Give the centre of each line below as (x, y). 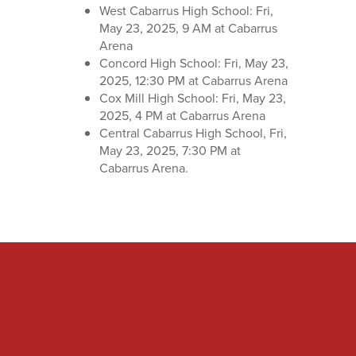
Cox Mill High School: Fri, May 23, (192, 98)
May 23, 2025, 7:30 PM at (170, 150)
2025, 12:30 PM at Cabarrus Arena (193, 80)
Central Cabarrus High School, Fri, (193, 133)
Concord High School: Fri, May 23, (193, 63)
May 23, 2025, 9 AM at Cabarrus (188, 28)
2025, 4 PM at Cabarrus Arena (182, 115)
